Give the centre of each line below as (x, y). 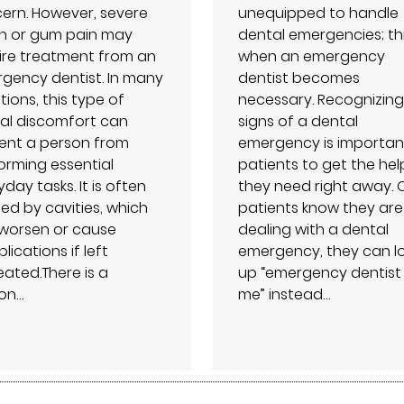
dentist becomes (298, 78)
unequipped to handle (318, 13)
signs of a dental (298, 121)
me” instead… (284, 294)
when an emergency (311, 56)
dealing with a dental (313, 230)
